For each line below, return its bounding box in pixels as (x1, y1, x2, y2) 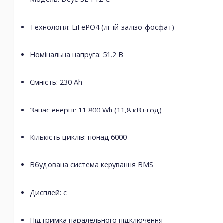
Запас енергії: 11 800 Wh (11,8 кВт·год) (30, 105, 162, 114)
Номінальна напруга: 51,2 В (30, 49, 123, 59)
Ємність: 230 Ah (30, 77, 82, 87)
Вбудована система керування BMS (30, 160, 153, 170)
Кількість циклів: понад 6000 (30, 132, 127, 142)
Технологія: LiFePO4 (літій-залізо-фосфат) (30, 22, 174, 32)
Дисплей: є (30, 187, 67, 197)
